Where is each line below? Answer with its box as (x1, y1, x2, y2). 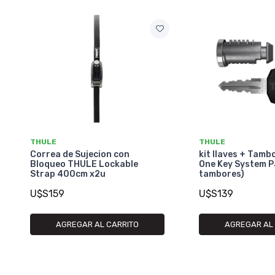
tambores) (199, 168, 245, 179)
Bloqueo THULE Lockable (30, 158, 138, 169)
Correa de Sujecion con (30, 149, 130, 160)
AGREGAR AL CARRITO (56, 219, 139, 229)
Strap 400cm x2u (30, 168, 106, 179)
